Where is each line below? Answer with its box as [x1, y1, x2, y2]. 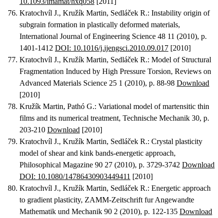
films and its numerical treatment [19, 114, 119, 123]
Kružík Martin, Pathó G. [19, 102, 94, 111]
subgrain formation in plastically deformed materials [19, 20, 178, 29]
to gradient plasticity [19, 196, 81, 204]
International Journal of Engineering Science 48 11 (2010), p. [19, 32, 207, 41]
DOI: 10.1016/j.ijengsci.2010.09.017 [55, 44, 168, 53]
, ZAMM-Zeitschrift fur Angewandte [81, 196, 194, 204]
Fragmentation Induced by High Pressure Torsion [19, 67, 171, 76]
